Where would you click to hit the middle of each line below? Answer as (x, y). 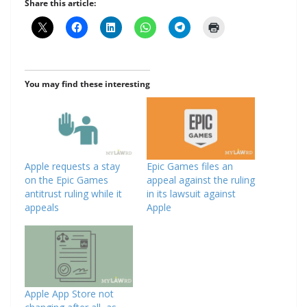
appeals (42, 207)
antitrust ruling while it (73, 193)
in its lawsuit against (191, 193)
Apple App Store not (69, 293)
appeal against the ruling (201, 180)
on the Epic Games (66, 180)
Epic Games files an (190, 166)
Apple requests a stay (72, 166)
